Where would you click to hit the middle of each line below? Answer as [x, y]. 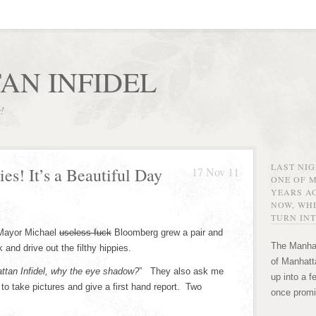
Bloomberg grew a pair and [167, 232]
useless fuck [85, 232]
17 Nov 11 [215, 172]
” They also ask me [181, 271]
